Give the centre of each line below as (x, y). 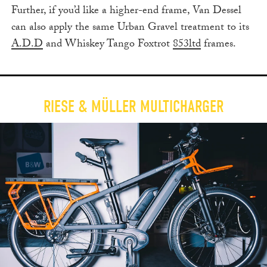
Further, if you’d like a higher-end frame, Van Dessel (126, 11)
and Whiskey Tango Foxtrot (108, 45)
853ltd (187, 45)
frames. (218, 45)
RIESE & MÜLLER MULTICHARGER (133, 106)
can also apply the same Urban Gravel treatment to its (130, 28)
